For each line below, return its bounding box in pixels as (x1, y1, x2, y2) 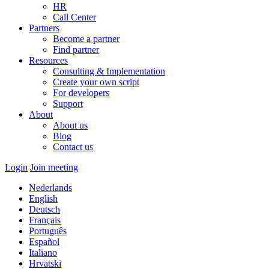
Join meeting (30, 162, 78, 172)
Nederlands (29, 183, 72, 193)
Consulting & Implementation (53, 66, 165, 76)
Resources (29, 55, 68, 65)
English (29, 193, 58, 204)
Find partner (53, 44, 99, 55)
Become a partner (53, 34, 119, 44)
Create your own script (53, 77, 139, 87)
